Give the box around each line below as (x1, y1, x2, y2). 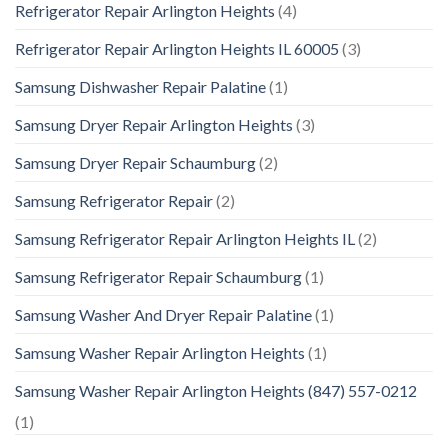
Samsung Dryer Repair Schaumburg (15, 153, 256, 173)
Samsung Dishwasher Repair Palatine (15, 77, 266, 97)
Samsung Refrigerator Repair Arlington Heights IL (15, 229, 355, 249)
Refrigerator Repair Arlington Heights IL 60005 (15, 39, 339, 59)
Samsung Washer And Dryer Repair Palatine (15, 305, 312, 325)
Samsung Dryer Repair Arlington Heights (15, 115, 293, 135)
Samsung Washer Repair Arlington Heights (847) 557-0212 (15, 381, 417, 401)
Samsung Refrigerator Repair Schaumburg (15, 267, 302, 287)
